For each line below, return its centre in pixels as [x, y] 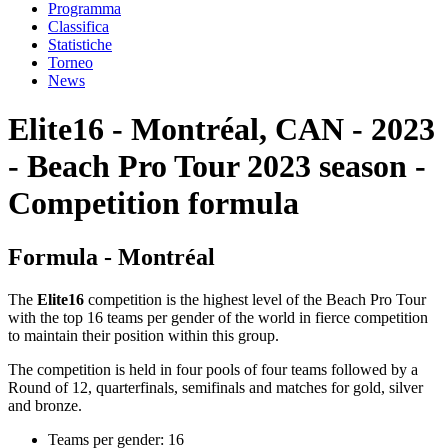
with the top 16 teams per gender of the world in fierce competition [218, 317]
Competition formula [153, 203]
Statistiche [80, 44]
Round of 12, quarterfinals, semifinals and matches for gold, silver [215, 387]
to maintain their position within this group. [143, 335]
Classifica [78, 26]
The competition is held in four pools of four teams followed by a [213, 369]
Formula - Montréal [111, 256]
